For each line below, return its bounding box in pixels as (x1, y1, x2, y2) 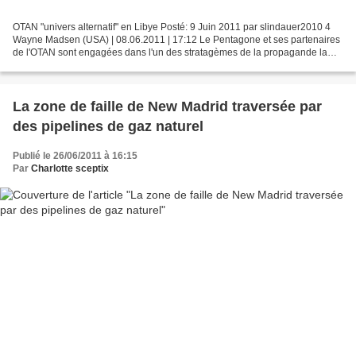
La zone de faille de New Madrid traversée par (13, 98, 322, 114)
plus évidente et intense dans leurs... (13, 59, 170, 71)
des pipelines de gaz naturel (13, 118, 203, 134)
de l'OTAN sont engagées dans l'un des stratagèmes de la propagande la (13, 46, 327, 58)
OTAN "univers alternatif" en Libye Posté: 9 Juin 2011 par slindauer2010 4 (13, 21, 331, 33)
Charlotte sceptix (31, 162, 109, 174)
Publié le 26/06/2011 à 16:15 (13, 149, 137, 161)
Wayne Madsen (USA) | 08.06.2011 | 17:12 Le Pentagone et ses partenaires (13, 33, 340, 45)
